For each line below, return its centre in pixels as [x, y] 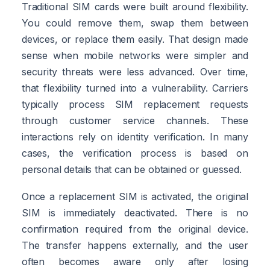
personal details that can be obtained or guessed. [132, 169]
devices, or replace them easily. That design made [135, 39]
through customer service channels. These [135, 120]
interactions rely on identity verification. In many [135, 137]
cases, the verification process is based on [135, 153]
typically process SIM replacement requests [135, 104]
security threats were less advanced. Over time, [135, 71]
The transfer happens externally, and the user [135, 245]
